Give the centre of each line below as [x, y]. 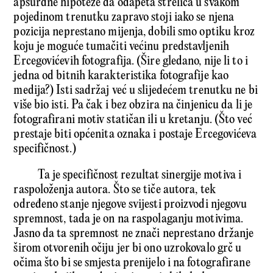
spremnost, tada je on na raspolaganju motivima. [129, 219]
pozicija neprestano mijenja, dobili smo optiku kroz [134, 32]
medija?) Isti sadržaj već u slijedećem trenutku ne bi [136, 91]
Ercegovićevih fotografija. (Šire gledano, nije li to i [131, 62]
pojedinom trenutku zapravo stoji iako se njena [124, 18]
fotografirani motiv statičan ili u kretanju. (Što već [133, 120]
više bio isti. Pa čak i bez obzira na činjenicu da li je [133, 105]
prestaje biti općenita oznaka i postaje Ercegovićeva [135, 135]
